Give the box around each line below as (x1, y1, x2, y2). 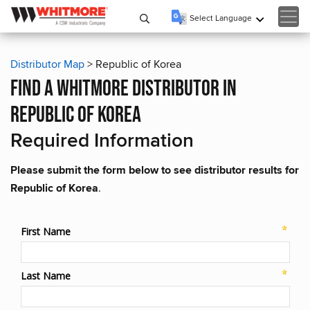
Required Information (10, 126, 194, 154)
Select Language (190, 11, 252, 24)
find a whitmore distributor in (10, 75, 237, 102)
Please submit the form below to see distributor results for (10, 162, 299, 178)
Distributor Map (10, 56, 84, 72)
